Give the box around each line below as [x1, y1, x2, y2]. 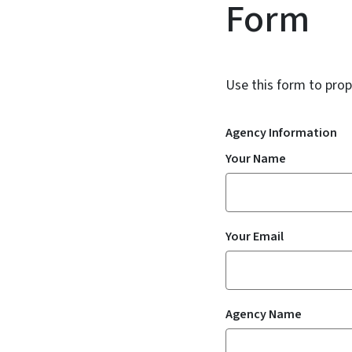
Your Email [225, 228, 284, 245]
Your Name [225, 150, 286, 167]
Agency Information [225, 124, 337, 141]
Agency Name [225, 306, 302, 323]
